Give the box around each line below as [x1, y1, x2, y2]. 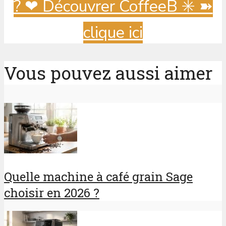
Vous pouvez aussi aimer [4, 61, 213, 85]
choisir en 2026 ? [4, 185, 99, 201]
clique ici [83, 22, 143, 44]
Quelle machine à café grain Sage [4, 168, 193, 185]
